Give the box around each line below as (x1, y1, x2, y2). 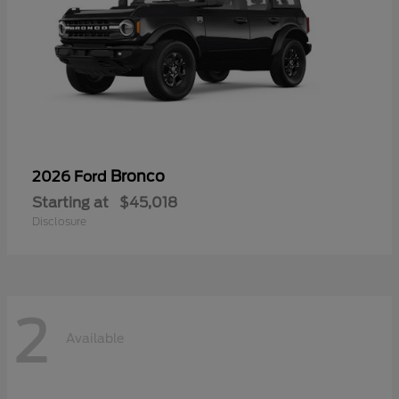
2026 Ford (32, 167, 110, 185)
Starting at (32, 193, 109, 211)
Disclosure (32, 214, 86, 228)
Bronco (110, 167, 165, 185)
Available (66, 331, 124, 346)
